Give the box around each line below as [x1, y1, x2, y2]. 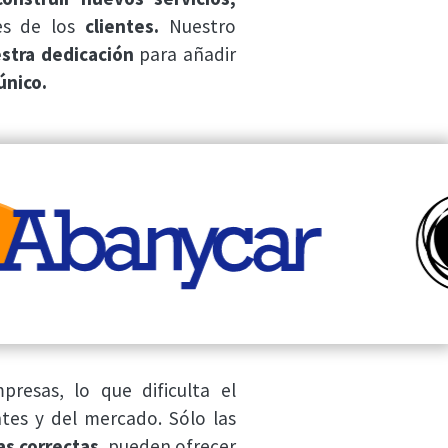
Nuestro [159, 14, 237, 39]
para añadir [133, 42, 237, 67]
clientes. [85, 14, 160, 39]
